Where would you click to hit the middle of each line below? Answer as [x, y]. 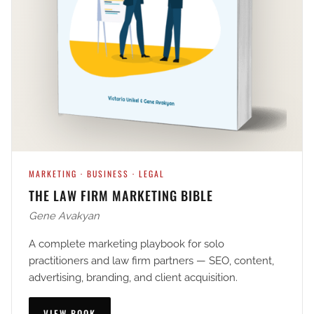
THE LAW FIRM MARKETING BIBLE [121, 195]
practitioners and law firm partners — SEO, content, [151, 261]
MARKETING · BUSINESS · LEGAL [97, 174]
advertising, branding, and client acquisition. [133, 278]
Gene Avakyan [64, 216]
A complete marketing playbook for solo [127, 244]
